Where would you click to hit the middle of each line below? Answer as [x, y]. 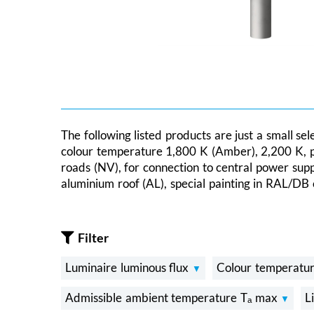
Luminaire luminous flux [129, 267]
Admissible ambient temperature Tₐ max [173, 297]
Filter [93, 238]
